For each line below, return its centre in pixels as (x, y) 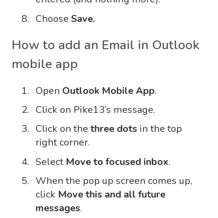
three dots (114, 129)
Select (51, 162)
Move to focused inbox (117, 162)
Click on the (63, 129)
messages (58, 208)
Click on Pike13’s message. (95, 110)
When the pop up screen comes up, (114, 181)
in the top (160, 129)
